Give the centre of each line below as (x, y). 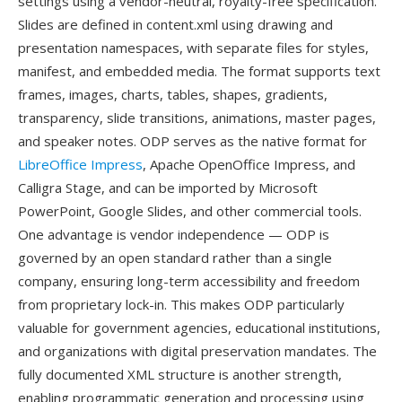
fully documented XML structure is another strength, (180, 374)
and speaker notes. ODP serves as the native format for (192, 141)
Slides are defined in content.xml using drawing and (175, 24)
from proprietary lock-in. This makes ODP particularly (181, 304)
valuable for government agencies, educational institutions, (199, 328)
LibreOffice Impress (80, 164)
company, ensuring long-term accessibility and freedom (189, 281)
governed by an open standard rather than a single (175, 258)
